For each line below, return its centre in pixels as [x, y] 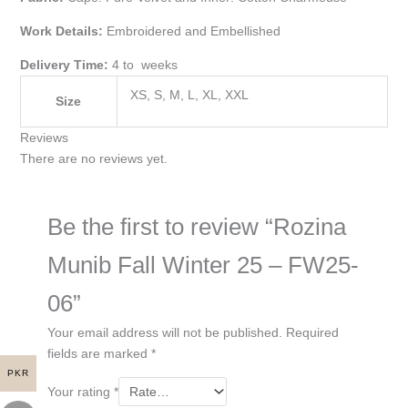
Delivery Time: [64, 64]
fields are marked [99, 353]
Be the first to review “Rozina [196, 226]
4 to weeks [143, 64]
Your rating [80, 391]
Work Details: [61, 31]
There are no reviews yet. [93, 158]
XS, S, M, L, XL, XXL [189, 94]
